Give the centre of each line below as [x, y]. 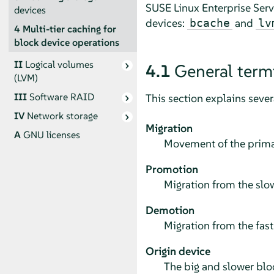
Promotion [172, 169]
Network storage [62, 116]
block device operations [66, 42]
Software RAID [61, 97]
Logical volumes [59, 65]
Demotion [170, 210]
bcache [209, 23]
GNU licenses [51, 135]
